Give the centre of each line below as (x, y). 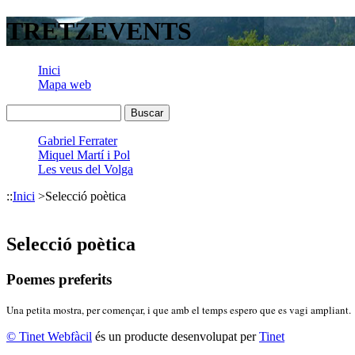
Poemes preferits (59, 279)
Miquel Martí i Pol (84, 155)
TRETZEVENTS (99, 31)
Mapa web (65, 84)
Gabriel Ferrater (78, 140)
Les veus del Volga (86, 169)
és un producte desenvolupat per (176, 337)
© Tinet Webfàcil (49, 337)
